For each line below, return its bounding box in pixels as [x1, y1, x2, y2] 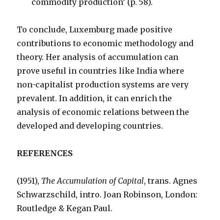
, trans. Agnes [144, 176, 198, 186]
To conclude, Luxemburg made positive [17, 25, 173, 34]
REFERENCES [17, 148, 73, 158]
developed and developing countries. [17, 121, 164, 131]
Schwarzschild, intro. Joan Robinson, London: [17, 190, 198, 199]
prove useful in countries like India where [17, 66, 185, 76]
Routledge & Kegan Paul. [17, 203, 113, 213]
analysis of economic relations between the [17, 107, 190, 117]
